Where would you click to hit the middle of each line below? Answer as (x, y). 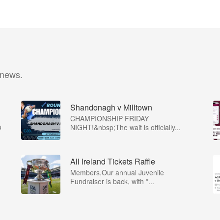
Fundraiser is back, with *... (112, 181)
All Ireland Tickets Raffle (113, 161)
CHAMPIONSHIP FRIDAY (110, 118)
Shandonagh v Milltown (111, 107)
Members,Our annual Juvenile (117, 172)
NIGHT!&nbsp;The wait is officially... (125, 127)
